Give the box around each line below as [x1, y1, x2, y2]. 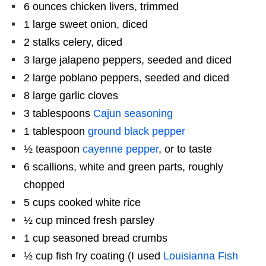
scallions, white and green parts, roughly [30, 161, 223, 173]
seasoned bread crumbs [50, 232, 167, 245]
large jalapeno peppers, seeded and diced [30, 54, 232, 66]
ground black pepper [88, 125, 185, 138]
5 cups [24, 197, 55, 209]
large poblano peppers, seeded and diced [30, 72, 229, 84]
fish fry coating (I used [53, 250, 163, 262]
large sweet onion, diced [30, 18, 148, 31]
